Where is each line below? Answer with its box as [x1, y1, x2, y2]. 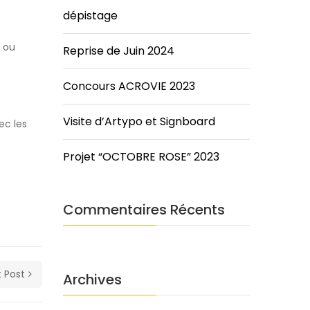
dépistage [63, 7, 118, 24]
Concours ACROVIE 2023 [63, 77, 195, 94]
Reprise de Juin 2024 [63, 42, 174, 59]
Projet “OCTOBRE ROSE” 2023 [63, 148, 219, 165]
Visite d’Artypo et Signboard [63, 113, 215, 129]
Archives [63, 269, 122, 289]
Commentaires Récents [63, 199, 225, 219]
